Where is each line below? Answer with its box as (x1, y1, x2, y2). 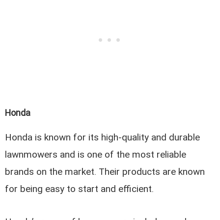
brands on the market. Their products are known (5, 166, 205, 178)
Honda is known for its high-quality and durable (5, 132, 200, 143)
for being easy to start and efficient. (5, 183, 154, 195)
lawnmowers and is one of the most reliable (5, 149, 187, 161)
